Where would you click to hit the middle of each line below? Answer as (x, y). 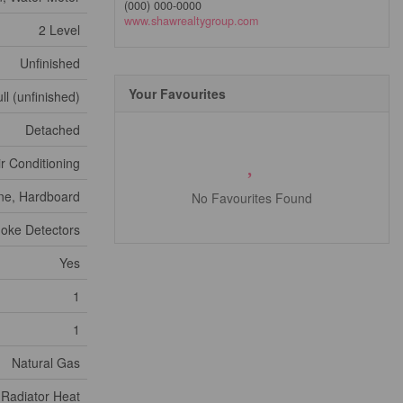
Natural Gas (46, 363)
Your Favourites (177, 94)
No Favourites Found (252, 198)
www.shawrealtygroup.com (191, 21)
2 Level (59, 30)
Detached (53, 130)
